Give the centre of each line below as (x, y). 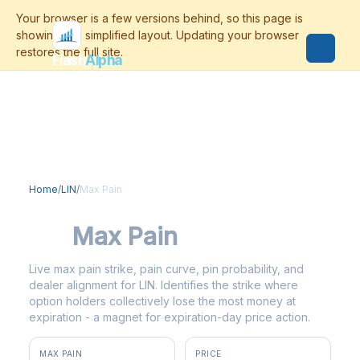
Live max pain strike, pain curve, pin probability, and (166, 269)
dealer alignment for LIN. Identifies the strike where (164, 285)
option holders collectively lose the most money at (162, 301)
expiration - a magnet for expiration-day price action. (170, 317)
